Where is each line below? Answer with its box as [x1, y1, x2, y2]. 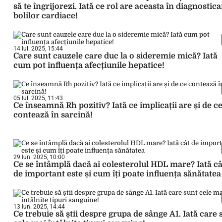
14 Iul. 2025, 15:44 [13, 45, 63, 52]
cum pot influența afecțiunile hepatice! [13, 61, 165, 70]
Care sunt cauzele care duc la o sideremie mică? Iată [13, 52, 218, 60]
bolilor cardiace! [13, 11, 78, 20]
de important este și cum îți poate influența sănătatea [13, 169, 221, 178]
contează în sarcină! [13, 111, 93, 119]
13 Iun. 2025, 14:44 [13, 203, 65, 210]
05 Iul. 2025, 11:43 [13, 95, 63, 102]
